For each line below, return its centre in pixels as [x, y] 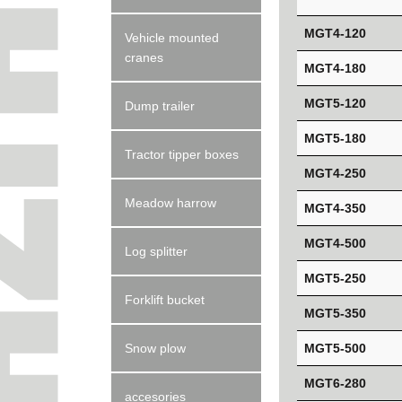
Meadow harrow [171, 203]
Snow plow [156, 348]
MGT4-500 [335, 243]
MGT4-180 [335, 68]
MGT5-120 [335, 103]
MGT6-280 [335, 383]
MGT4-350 [335, 208]
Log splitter [157, 251]
